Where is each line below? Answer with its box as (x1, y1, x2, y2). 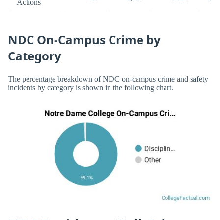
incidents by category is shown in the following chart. (8, 83, 173, 92)
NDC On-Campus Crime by (8, 31, 161, 48)
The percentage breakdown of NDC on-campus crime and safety (8, 74, 208, 83)
